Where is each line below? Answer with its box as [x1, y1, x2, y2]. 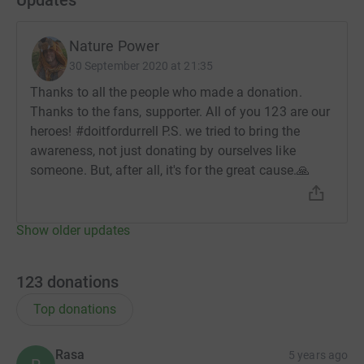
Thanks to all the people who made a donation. [30, 84, 302, 100]
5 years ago [288, 348, 348, 362]
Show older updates [16, 222, 130, 238]
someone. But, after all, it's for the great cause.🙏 [30, 162, 310, 178]
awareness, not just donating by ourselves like [30, 142, 296, 158]
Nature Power [69, 37, 160, 54]
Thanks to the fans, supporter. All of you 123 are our [30, 103, 331, 119]
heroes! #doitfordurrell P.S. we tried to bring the [30, 123, 300, 139]
